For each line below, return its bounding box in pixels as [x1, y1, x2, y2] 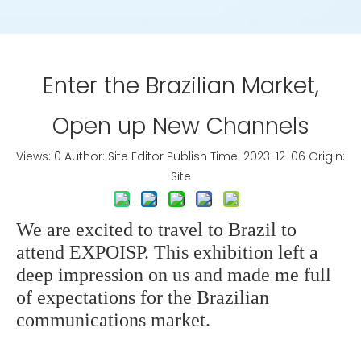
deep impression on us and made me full [16, 264, 331, 285]
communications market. [16, 309, 210, 330]
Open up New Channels [52, 110, 309, 142]
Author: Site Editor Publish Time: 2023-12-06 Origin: [61, 148, 345, 164]
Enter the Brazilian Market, [42, 70, 319, 102]
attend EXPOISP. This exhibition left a [16, 242, 318, 263]
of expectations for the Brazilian [16, 287, 269, 308]
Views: [16, 148, 54, 164]
